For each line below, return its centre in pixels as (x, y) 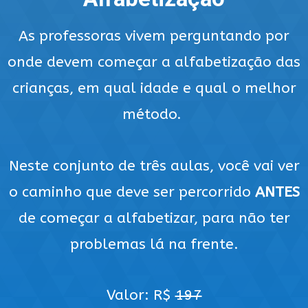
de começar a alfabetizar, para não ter (154, 218)
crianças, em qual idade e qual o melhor (154, 88)
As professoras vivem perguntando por (154, 36)
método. (154, 114)
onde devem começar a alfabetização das (154, 62)
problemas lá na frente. (154, 244)
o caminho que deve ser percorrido (132, 192)
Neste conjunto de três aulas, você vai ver (154, 166)
